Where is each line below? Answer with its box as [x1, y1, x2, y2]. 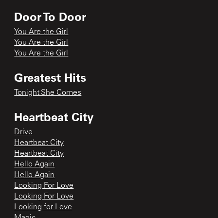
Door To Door [14, 8, 87, 24]
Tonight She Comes [14, 89, 82, 97]
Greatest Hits [14, 69, 87, 85]
